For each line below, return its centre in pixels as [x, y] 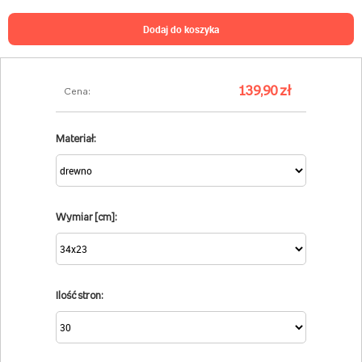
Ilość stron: [79, 296]
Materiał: [76, 139]
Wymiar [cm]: [86, 217]
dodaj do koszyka [184, 29]
